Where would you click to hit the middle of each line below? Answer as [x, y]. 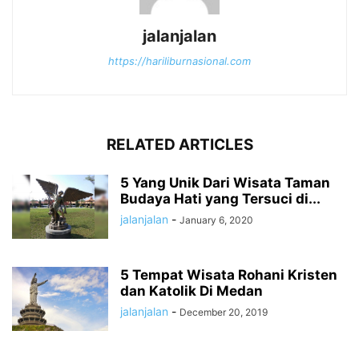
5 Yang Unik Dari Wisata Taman [225, 183]
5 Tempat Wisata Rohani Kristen [229, 275]
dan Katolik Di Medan [192, 291]
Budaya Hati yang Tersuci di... [220, 199]
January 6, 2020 [216, 220]
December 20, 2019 [224, 313]
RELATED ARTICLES [179, 145]
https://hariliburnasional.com [179, 61]
